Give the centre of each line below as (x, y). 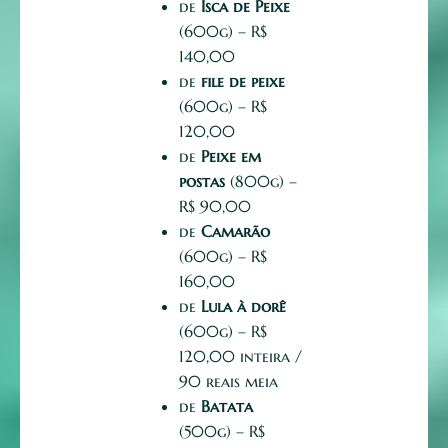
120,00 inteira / (240, 356)
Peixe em (231, 156)
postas (202, 181)
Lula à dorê (243, 306)
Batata (227, 406)
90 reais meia (228, 381)
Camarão (235, 231)
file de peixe (243, 81)
